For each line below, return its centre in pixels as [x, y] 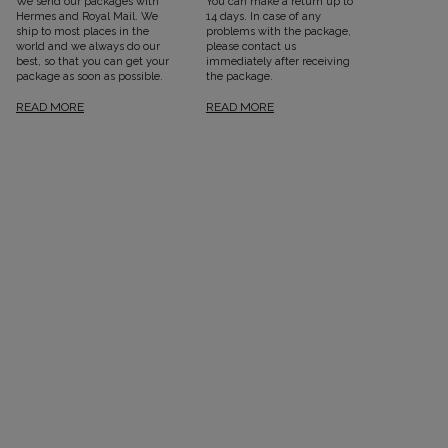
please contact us [250, 47]
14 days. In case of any [263, 17]
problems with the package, [278, 32]
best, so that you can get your [92, 62]
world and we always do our [87, 47]
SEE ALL [63, 144]
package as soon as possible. [89, 77]
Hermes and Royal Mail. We [86, 17]
